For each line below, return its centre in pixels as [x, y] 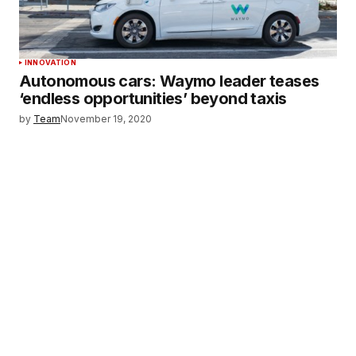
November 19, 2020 [106, 119]
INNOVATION [50, 63]
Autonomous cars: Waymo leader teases [169, 81]
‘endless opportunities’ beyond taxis [153, 99]
